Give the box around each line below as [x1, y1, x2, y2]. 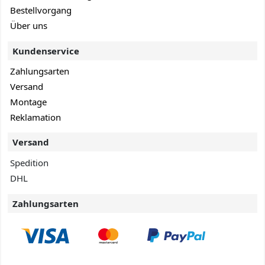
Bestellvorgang [10, 4, 72, 16]
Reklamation [10, 111, 62, 123]
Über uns [10, 19, 48, 31]
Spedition [10, 157, 49, 169]
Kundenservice [12, 44, 80, 57]
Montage [10, 95, 47, 108]
